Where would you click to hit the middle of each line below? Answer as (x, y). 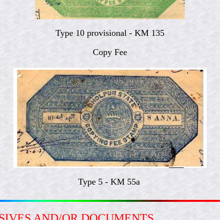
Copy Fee (110, 52)
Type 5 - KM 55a (110, 182)
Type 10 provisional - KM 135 (110, 33)
